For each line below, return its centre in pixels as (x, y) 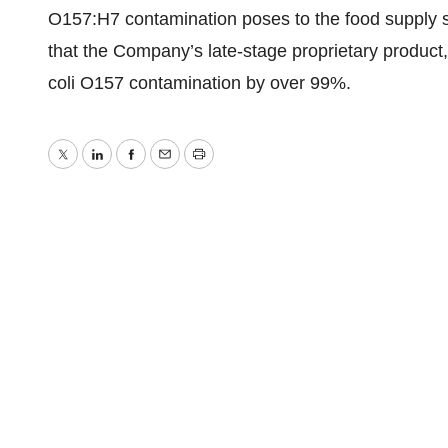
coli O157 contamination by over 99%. (199, 83)
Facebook (169, 168)
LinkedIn (129, 168)
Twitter (88, 168)
